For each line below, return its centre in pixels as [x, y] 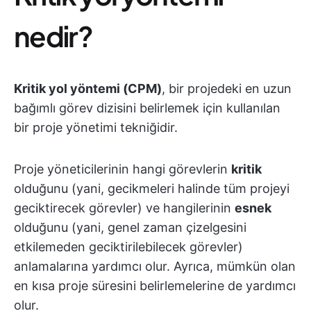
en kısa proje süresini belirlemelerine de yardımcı [155, 286]
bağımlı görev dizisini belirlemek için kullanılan [147, 108]
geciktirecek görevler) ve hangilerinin [124, 208]
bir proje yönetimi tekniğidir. [96, 128]
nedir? [53, 36]
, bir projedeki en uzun [227, 89]
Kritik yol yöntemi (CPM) [88, 89]
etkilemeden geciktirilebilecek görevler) [128, 247]
